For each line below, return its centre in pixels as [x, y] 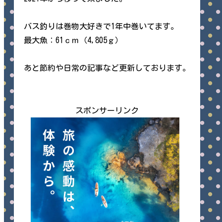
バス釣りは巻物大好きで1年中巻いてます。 [101, 27]
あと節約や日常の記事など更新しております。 [107, 68]
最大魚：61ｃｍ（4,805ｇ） [73, 40]
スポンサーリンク [107, 110]
